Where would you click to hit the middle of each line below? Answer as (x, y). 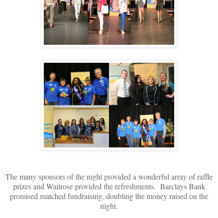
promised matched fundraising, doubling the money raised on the (109, 196)
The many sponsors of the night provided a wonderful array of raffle (109, 176)
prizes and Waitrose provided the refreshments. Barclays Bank (109, 186)
